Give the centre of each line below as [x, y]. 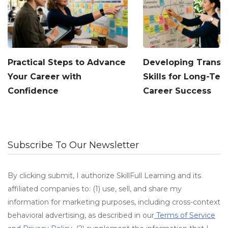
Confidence [33, 91]
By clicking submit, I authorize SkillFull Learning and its [104, 176]
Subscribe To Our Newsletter [73, 145]
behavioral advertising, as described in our [81, 216]
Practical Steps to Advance [67, 62]
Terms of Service [185, 216]
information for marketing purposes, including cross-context [114, 202]
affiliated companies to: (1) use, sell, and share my [95, 189]
